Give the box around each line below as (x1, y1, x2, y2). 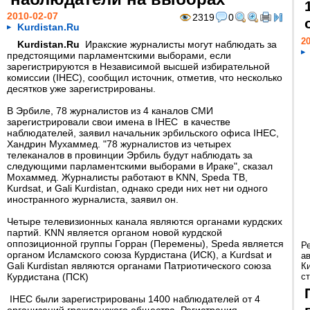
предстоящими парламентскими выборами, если (7, 50, 231, 61)
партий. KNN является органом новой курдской (7, 227, 222, 238)
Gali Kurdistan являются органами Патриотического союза (7, 260, 271, 271)
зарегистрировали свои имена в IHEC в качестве (7, 116, 230, 127)
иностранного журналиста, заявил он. (7, 194, 179, 205)
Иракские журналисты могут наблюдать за (80, 39, 277, 50)
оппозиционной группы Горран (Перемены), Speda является (7, 238, 284, 249)
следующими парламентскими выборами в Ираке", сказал (7, 161, 273, 172)
